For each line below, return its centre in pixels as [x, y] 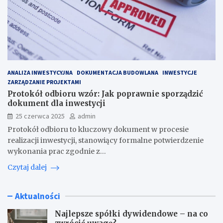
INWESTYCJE [180, 73]
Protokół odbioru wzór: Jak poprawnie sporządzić [105, 94]
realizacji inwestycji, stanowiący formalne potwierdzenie [106, 141]
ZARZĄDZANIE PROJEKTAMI [44, 82]
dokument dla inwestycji [56, 104]
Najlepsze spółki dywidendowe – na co [131, 214]
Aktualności [38, 196]
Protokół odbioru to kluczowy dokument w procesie [98, 130]
